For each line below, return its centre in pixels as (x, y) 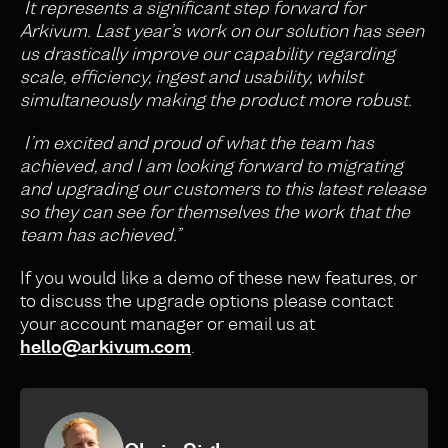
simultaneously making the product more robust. (216, 100)
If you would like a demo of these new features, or (218, 278)
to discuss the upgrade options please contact (206, 301)
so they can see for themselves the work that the (215, 212)
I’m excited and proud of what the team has (199, 143)
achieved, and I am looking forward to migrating (211, 166)
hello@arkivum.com (105, 347)
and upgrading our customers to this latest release (223, 189)
